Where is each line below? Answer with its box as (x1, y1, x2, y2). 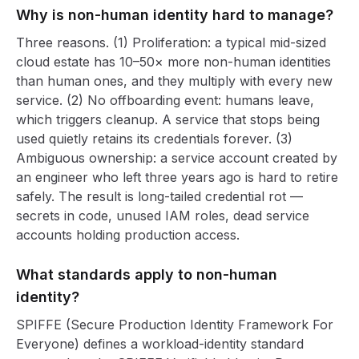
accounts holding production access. (16, 227, 240, 243)
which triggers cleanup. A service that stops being (16, 111, 320, 127)
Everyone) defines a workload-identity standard (16, 336, 304, 352)
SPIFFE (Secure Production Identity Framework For (16, 317, 333, 333)
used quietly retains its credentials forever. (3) (16, 131, 292, 147)
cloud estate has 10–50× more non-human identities (16, 54, 331, 70)
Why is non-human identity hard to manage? (16, 6, 333, 23)
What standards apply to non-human (16, 266, 277, 283)
